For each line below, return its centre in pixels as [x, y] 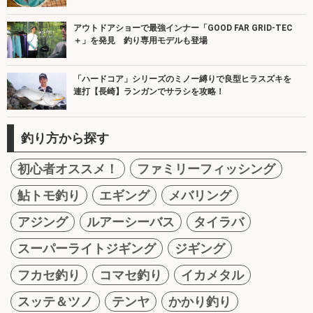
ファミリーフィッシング [206, 169]
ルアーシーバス [131, 222]
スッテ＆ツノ [55, 302]
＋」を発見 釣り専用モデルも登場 [140, 40]
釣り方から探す [65, 138]
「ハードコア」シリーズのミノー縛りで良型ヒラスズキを [182, 79]
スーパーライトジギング [87, 249]
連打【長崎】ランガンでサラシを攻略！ [149, 92]
